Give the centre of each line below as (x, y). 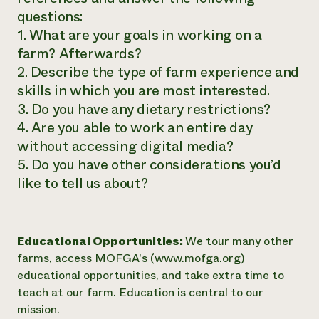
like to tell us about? (83, 183)
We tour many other (239, 241)
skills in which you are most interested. (144, 91)
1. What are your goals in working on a (140, 35)
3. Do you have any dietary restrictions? (144, 109)
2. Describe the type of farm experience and (158, 72)
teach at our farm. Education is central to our (140, 292)
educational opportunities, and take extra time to (151, 275)
